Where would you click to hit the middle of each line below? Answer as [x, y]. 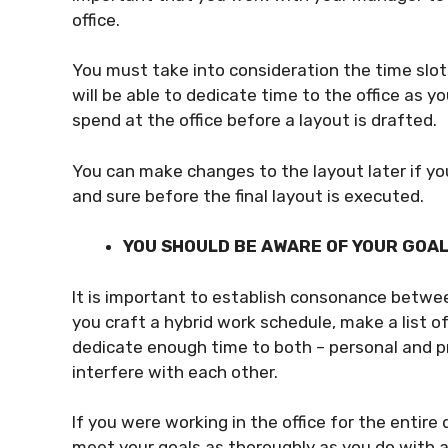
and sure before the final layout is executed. [248, 195]
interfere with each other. [177, 371]
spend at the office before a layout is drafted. [256, 120]
